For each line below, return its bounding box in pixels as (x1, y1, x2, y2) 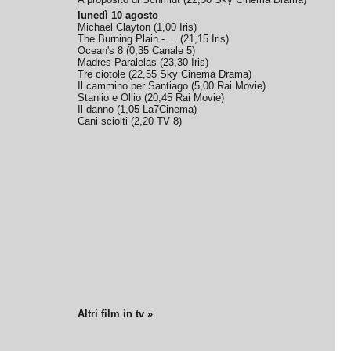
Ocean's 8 (78, 45, 124, 56)
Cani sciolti (78, 115, 128, 127)
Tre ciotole (78, 68, 126, 80)
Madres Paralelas (78, 56, 157, 68)
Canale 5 (152, 45, 193, 56)
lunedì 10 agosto (78, 9, 159, 21)
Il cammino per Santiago (78, 80, 189, 92)
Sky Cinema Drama (160, 68, 249, 80)
